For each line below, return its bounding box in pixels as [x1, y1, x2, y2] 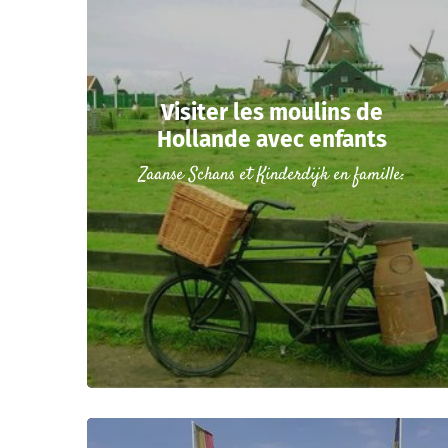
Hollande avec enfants [156, 126, 387, 154]
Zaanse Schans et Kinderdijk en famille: [138, 162, 405, 189]
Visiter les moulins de [160, 99, 383, 127]
